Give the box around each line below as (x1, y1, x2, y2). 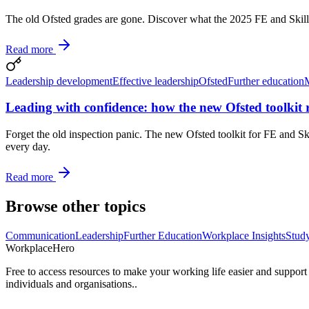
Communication (6, 229, 75, 241)
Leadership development (6, 74, 112, 87)
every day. (6, 141, 50, 152)
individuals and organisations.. (6, 277, 140, 290)
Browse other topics (6, 197, 146, 215)
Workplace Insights (202, 229, 286, 241)
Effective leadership (112, 74, 199, 87)
